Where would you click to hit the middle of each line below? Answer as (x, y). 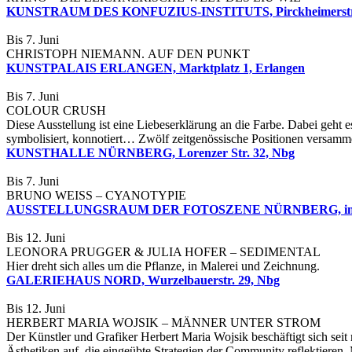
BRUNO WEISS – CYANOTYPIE (96, 196)
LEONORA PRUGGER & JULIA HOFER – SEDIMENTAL (163, 252)
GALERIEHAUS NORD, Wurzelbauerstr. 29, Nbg (143, 280)
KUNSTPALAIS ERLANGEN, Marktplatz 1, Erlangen (156, 68)
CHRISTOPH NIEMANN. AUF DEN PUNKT (128, 54)
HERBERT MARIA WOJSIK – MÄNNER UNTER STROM (163, 323)
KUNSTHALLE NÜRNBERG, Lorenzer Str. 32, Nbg (150, 153)
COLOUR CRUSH (56, 111)
